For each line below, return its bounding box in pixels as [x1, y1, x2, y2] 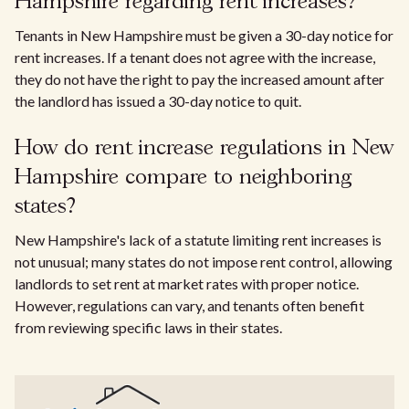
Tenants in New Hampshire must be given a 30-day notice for [15, 26, 393, 44]
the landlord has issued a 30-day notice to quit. [15, 92, 301, 110]
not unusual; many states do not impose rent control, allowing [15, 253, 393, 270]
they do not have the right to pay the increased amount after [15, 70, 384, 88]
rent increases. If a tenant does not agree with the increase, [15, 48, 375, 66]
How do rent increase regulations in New [15, 138, 393, 159]
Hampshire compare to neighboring [15, 167, 351, 188]
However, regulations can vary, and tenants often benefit [15, 297, 364, 314]
